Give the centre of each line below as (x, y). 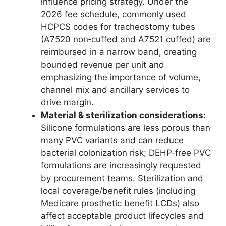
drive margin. (67, 102)
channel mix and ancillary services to (115, 90)
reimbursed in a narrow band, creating (119, 52)
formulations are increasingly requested (121, 165)
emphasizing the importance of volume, (121, 77)
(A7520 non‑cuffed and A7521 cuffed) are (126, 39)
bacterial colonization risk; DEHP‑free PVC (126, 153)
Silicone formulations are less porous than (126, 127)
